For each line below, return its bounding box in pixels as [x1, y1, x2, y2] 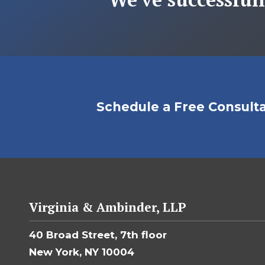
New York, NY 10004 [29, 245, 134, 258]
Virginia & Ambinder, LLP [29, 198, 186, 215]
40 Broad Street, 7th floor [29, 228, 167, 241]
